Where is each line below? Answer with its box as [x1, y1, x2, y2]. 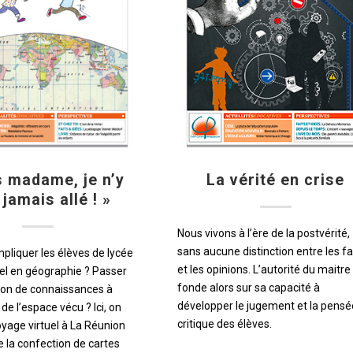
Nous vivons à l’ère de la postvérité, [176, 226, 350, 240]
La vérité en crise [206, 170, 345, 189]
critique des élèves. [176, 317, 272, 330]
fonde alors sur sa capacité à [176, 281, 320, 294]
